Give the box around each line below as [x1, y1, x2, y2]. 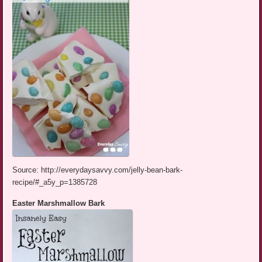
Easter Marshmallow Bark [12, 198, 105, 208]
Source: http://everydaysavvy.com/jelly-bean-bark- [12, 165, 183, 174]
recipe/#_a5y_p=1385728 [12, 177, 98, 187]
